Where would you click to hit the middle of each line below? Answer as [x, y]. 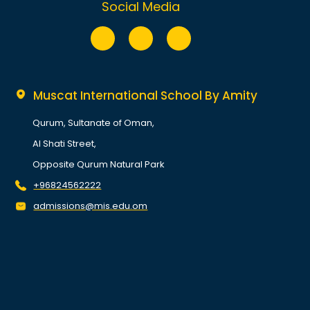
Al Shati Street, [65, 144]
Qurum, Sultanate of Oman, [94, 123]
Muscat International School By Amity [146, 96]
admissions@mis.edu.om [91, 206]
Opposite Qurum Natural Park [99, 165]
